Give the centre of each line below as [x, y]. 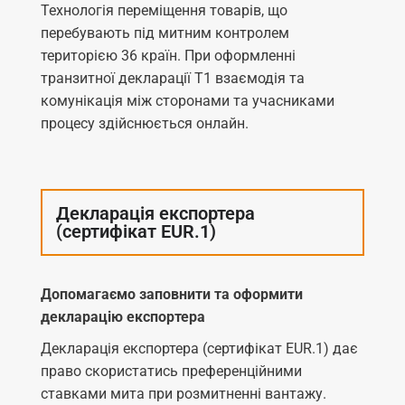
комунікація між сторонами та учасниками [188, 100]
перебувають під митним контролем [165, 33]
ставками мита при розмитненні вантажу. [184, 393]
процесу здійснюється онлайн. [145, 123]
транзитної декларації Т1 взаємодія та [173, 78]
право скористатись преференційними [171, 371]
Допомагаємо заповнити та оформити [172, 294]
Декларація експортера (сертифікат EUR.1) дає [199, 348]
